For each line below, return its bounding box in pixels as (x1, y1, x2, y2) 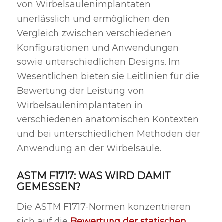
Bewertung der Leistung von (16, 85, 144, 96)
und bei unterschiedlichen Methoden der (16, 128, 200, 139)
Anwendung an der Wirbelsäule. (16, 142, 161, 154)
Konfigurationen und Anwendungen (16, 42, 179, 53)
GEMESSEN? (16, 180, 81, 193)
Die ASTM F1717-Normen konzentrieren (16, 201, 191, 213)
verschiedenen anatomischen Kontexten (16, 113, 199, 125)
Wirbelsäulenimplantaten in (16, 99, 143, 111)
